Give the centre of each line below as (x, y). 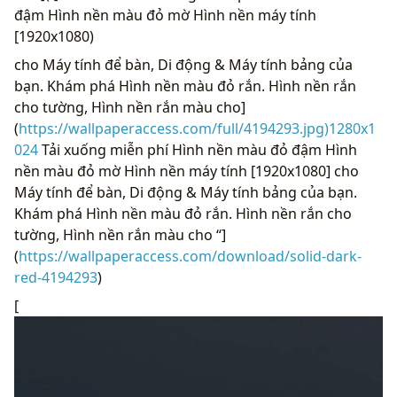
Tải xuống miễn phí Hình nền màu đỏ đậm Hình (198, 150)
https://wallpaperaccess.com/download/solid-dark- (190, 257)
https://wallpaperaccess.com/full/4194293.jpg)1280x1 (197, 129)
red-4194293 (56, 278)
